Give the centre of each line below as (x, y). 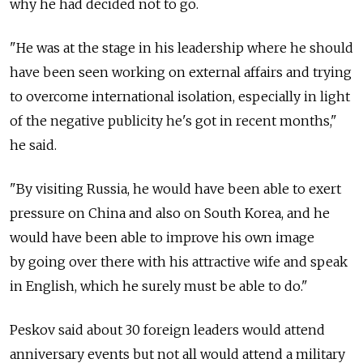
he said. (33, 145)
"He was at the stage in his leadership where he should (181, 48)
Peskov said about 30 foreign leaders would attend (167, 330)
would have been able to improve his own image (162, 238)
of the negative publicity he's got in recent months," (173, 121)
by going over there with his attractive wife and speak (179, 262)
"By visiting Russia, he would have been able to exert (175, 189)
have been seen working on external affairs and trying (181, 73)
